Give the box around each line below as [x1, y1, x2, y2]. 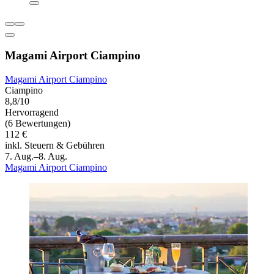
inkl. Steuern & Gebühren [5, 139, 105, 150]
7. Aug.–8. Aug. [5, 150, 67, 161]
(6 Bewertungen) [5, 117, 70, 128]
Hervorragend [5, 106, 59, 117]
